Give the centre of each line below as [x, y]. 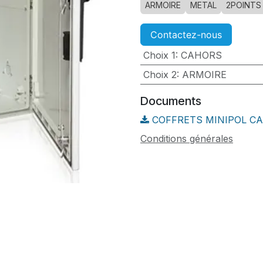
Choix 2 [160, 75]
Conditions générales [187, 139]
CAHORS [201, 55]
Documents [171, 101]
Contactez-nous [186, 35]
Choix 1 [159, 55]
